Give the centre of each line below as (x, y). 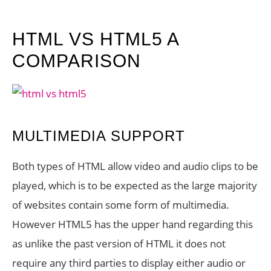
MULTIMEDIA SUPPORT (99, 136)
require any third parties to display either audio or (129, 263)
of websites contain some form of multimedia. (121, 205)
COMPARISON (77, 61)
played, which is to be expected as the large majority (135, 185)
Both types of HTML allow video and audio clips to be (135, 166)
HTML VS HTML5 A (95, 39)
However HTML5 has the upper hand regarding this (132, 224)
